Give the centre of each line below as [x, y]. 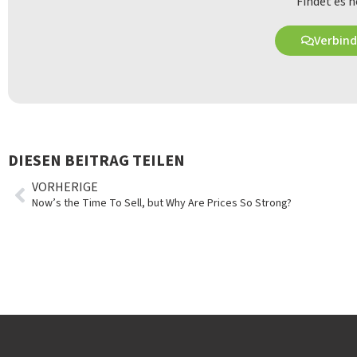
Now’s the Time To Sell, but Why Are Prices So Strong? [162, 203]
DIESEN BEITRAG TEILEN [96, 161]
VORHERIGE [65, 187]
